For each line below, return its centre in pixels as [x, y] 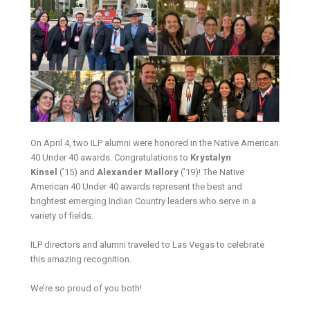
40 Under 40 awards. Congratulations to [111, 157]
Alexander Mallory [139, 172]
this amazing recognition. [81, 259]
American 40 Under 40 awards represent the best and [137, 186]
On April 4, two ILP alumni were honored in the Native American [155, 143]
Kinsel [45, 172]
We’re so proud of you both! [86, 288]
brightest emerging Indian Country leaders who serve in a [144, 201]
